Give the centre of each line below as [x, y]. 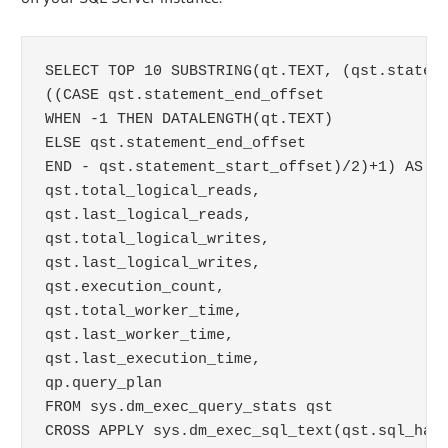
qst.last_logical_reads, [148, 215]
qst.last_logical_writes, [152, 263]
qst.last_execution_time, [152, 359]
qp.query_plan [103, 383]
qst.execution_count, [134, 287]
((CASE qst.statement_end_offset [184, 95]
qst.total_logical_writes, [161, 239]
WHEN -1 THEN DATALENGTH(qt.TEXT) [188, 119]
